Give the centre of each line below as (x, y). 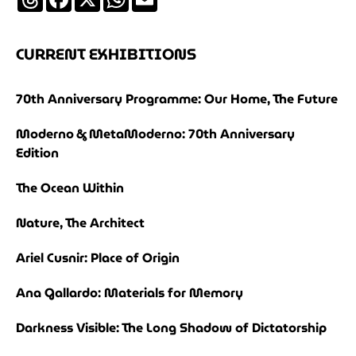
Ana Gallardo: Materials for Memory (130, 293)
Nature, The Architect (80, 223)
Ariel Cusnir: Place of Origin (98, 258)
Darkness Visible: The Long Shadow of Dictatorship (171, 328)
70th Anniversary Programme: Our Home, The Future (177, 99)
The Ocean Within (70, 188)
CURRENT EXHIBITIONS (106, 55)
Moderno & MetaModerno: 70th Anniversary (155, 134)
